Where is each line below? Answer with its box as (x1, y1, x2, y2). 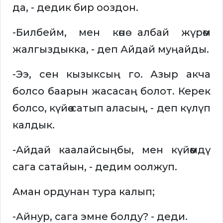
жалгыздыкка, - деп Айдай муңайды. (12, 43, 209, 56)
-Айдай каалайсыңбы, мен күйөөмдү (12, 144, 211, 156)
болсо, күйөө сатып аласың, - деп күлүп (12, 102, 211, 114)
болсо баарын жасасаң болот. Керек (12, 85, 211, 98)
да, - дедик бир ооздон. (12, 1, 138, 14)
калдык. (12, 119, 55, 131)
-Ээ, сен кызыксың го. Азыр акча (12, 68, 211, 81)
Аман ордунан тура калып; (12, 186, 155, 198)
